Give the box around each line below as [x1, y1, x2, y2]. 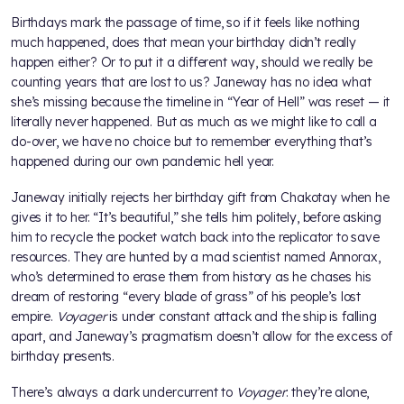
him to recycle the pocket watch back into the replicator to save [11, 228, 380, 245]
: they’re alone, [285, 383, 370, 400]
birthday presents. [11, 347, 115, 364]
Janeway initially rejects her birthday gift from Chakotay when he [11, 188, 390, 206]
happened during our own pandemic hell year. [11, 152, 275, 170]
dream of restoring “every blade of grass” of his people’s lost [11, 288, 362, 305]
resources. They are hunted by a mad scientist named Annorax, [11, 248, 381, 265]
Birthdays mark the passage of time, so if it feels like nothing [11, 14, 360, 31]
